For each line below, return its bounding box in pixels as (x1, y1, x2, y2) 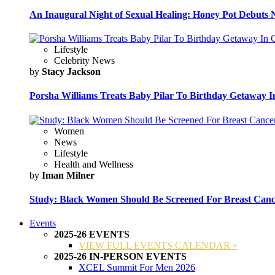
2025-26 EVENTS (54, 229, 130, 240)
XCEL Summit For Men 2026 (79, 262, 195, 273)
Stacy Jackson (39, 66, 101, 77)
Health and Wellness (54, 158, 133, 169)
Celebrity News (54, 55, 115, 66)
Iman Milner (39, 169, 95, 180)
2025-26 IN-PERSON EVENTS (54, 251, 187, 262)
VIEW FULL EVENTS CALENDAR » (79, 240, 238, 251)
